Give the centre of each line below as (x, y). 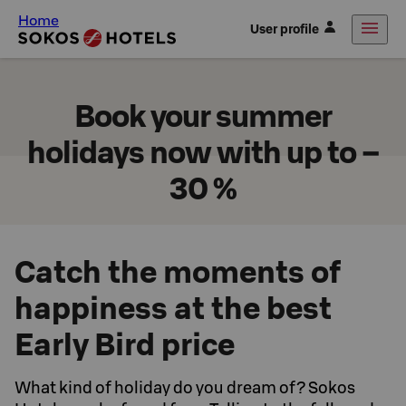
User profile (285, 29)
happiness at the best (173, 308)
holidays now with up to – (203, 152)
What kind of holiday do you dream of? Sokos (185, 387)
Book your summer (203, 116)
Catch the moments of (178, 271)
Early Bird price (125, 344)
